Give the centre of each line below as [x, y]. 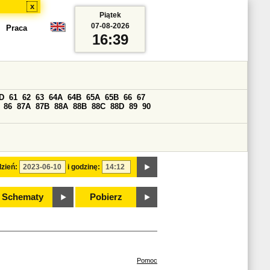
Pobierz [106, 197]
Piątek [110, 15]
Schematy [22, 197]
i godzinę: [84, 167]
